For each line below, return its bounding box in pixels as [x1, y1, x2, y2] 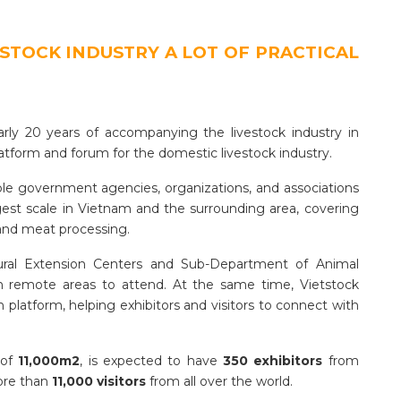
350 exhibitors [223, 353, 323, 370]
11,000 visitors [52, 373, 146, 390]
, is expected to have [80, 353, 224, 370]
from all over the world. [146, 373, 293, 390]
